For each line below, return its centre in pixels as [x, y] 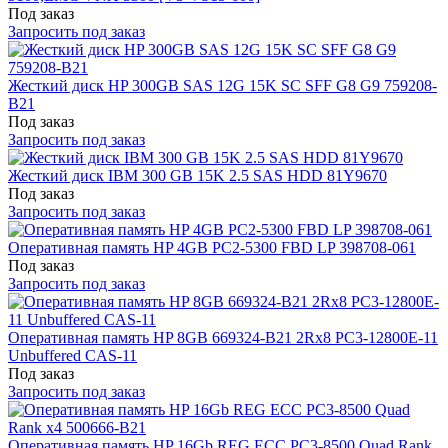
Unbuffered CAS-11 [72, 355]
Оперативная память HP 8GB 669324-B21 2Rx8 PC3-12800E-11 [223, 337]
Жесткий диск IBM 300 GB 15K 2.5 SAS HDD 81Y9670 [197, 175]
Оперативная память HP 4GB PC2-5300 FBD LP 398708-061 [212, 247]
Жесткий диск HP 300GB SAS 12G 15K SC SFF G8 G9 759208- [222, 85]
